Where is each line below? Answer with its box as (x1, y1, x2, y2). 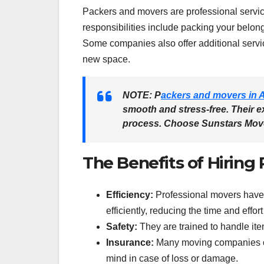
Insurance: (106, 237, 154, 247)
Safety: (106, 221, 137, 232)
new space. (82, 54, 130, 65)
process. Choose (123, 118, 202, 129)
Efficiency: (106, 189, 153, 200)
